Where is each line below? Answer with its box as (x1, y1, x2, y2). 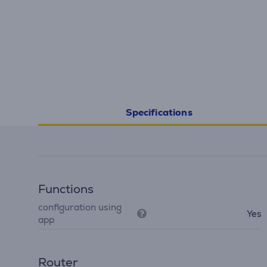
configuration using (38, 201, 122, 213)
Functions (38, 181, 94, 197)
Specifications (125, 105, 193, 119)
